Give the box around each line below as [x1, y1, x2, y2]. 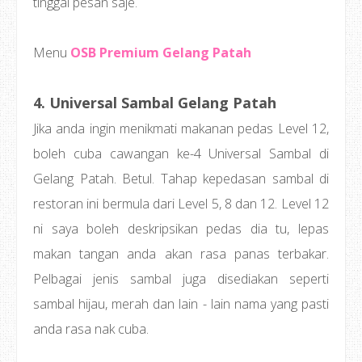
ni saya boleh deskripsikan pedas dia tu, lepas [33, 220, 329, 238]
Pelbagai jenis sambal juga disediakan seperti [33, 270, 329, 288]
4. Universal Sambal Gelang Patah [33, 93, 276, 112]
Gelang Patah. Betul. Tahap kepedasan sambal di [33, 170, 329, 187]
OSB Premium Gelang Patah [70, 44, 251, 61]
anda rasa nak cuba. [33, 320, 149, 338]
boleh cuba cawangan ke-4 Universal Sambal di [33, 145, 329, 162]
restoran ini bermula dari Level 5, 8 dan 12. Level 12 [33, 195, 329, 213]
